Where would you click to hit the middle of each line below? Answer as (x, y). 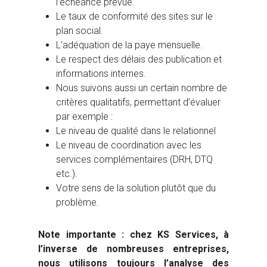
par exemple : (84, 117)
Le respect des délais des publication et (139, 60)
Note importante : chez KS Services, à (133, 235)
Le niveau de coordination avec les (129, 145)
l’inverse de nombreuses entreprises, (133, 249)
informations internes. (101, 74)
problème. (77, 203)
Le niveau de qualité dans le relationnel (136, 131)
